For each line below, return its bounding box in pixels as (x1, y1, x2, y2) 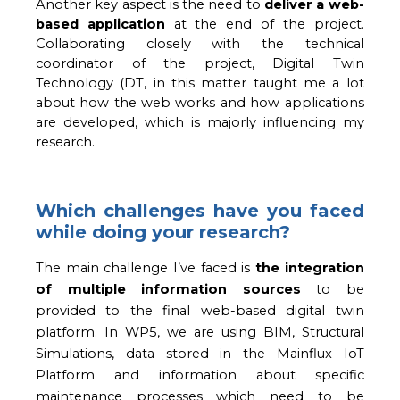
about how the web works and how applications (36, 94, 364, 111)
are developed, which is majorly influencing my (36, 113, 364, 130)
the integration (254, 259, 364, 276)
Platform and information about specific (36, 366, 364, 383)
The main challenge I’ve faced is (36, 259, 255, 276)
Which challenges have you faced (36, 199, 364, 221)
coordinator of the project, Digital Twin (36, 54, 364, 71)
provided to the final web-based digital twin (36, 302, 364, 319)
